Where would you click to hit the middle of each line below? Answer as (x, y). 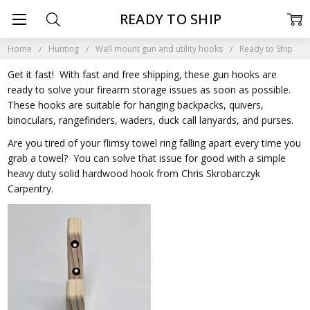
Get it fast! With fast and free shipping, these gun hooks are (143, 74)
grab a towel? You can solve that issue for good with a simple (147, 158)
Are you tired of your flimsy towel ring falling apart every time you (155, 143)
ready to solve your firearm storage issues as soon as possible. (151, 89)
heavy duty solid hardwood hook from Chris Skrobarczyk (134, 173)
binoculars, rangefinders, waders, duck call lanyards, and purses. (151, 120)
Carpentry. (32, 188)
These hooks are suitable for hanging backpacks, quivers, (136, 104)
